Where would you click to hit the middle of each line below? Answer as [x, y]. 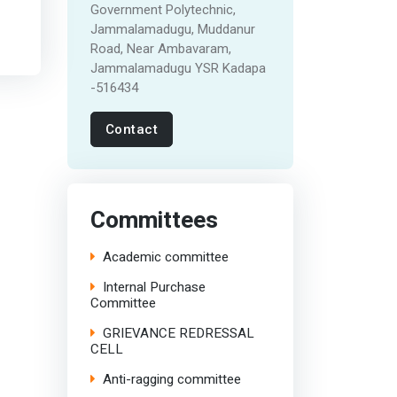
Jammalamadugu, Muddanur [172, 29]
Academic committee [165, 257]
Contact [132, 129]
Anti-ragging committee [171, 379]
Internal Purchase [154, 287]
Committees [154, 220]
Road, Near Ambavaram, [160, 48]
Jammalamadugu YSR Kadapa [178, 68]
